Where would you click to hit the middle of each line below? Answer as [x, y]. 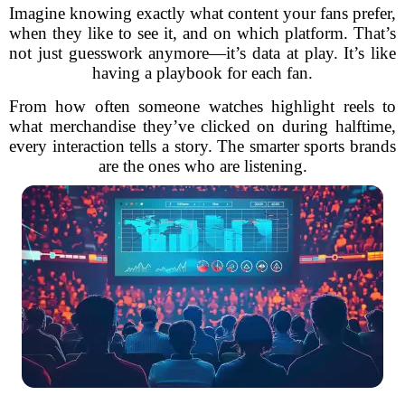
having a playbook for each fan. [202, 73]
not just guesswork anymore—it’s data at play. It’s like [202, 53]
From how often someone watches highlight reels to [202, 106]
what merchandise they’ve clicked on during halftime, [202, 126]
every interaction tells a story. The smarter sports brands [202, 146]
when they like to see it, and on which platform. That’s [202, 33]
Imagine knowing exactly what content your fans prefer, [202, 13]
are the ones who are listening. [202, 166]
